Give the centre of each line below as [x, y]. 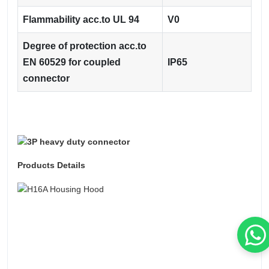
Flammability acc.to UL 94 [81, 20]
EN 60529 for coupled [72, 62]
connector [46, 79]
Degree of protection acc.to [85, 46]
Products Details [53, 165]
